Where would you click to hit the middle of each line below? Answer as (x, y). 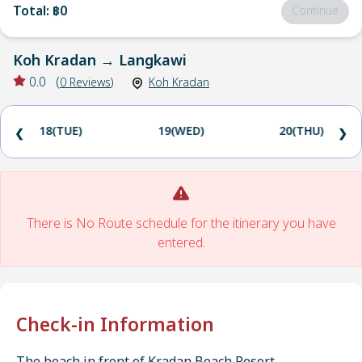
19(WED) (181, 131)
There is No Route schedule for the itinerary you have (181, 224)
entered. (181, 243)
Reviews (90, 83)
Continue (315, 11)
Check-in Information (115, 326)
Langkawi (153, 61)
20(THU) (301, 131)
